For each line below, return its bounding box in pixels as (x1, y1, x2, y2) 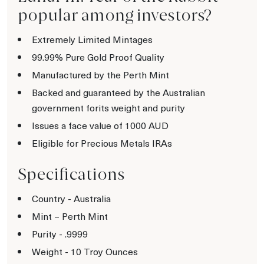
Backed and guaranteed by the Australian (32, 85, 205, 98)
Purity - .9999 (32, 227, 88, 240)
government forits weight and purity (32, 101, 185, 114)
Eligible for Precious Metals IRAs (32, 136, 172, 149)
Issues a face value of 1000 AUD (32, 118, 169, 131)
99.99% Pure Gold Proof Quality (32, 50, 164, 63)
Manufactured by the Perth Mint (32, 68, 169, 81)
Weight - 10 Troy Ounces (32, 245, 138, 258)
